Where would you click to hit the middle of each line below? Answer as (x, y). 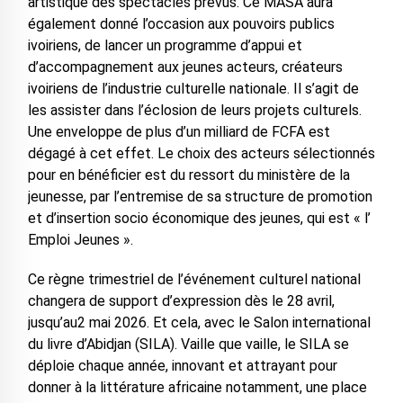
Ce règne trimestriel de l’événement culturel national (194, 280)
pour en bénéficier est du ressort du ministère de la (188, 175)
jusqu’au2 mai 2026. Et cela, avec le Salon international (199, 323)
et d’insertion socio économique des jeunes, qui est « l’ (199, 219)
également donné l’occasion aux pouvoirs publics (181, 24)
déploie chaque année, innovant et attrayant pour (182, 366)
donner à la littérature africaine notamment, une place (197, 388)
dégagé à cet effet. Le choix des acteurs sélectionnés (201, 154)
